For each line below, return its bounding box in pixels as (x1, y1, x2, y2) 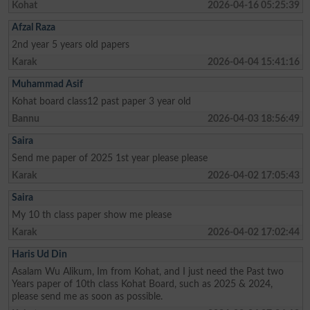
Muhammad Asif (11, 78, 83, 89)
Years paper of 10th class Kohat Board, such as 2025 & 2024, (11, 278, 273, 289)
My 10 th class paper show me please (11, 209, 172, 220)
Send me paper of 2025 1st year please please (11, 152, 208, 163)
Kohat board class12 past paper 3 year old (11, 95, 191, 107)
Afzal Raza (11, 21, 55, 33)
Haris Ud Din (11, 248, 67, 259)
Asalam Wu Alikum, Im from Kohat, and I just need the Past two (11, 266, 284, 277)
